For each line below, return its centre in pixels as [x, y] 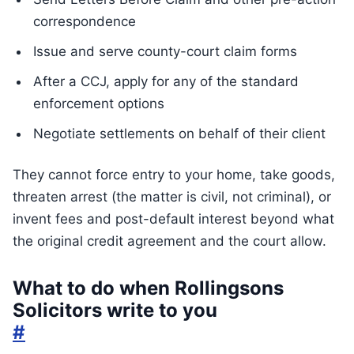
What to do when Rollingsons [148, 288]
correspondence [85, 21]
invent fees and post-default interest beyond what [173, 219]
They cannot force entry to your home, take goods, [174, 175]
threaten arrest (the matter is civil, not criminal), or [172, 197]
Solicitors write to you [115, 310]
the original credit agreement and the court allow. [169, 241]
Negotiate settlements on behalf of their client [179, 134]
